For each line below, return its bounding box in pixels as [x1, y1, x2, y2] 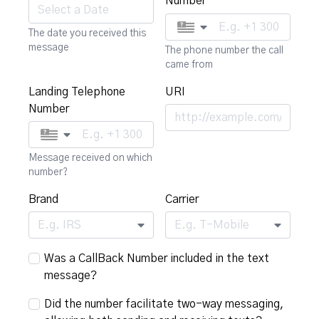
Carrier [165, 193, 199, 205]
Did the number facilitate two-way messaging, [44, 298, 284, 310]
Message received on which [28, 152, 152, 163]
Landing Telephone [28, 85, 125, 98]
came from [165, 59, 213, 70]
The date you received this [28, 28, 146, 38]
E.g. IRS [38, 219, 81, 231]
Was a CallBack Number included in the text [44, 253, 269, 265]
